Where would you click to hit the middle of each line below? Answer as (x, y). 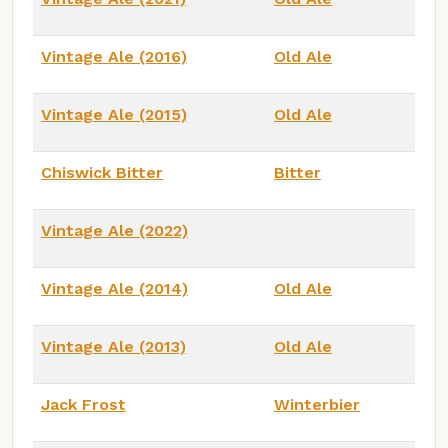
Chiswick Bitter (102, 172)
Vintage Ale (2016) (114, 56)
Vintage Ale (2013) (113, 346)
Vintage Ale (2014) (114, 288)
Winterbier (317, 404)
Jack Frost (83, 404)
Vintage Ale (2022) (114, 230)
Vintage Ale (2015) (114, 114)
